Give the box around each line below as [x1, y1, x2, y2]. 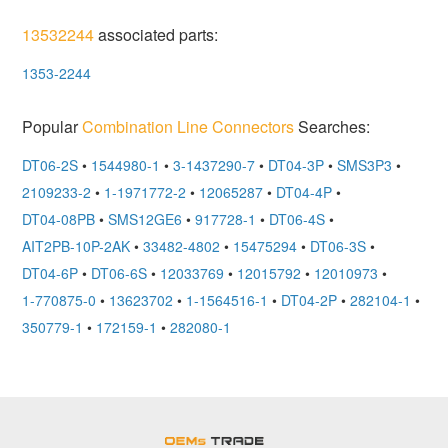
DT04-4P [276, 181, 333, 202]
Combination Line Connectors [82, 114, 295, 138]
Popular [22, 114, 83, 138]
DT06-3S [310, 235, 367, 256]
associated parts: [94, 23, 219, 47]
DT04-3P [268, 154, 325, 175]
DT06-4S [269, 208, 326, 229]
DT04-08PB [22, 208, 96, 229]
